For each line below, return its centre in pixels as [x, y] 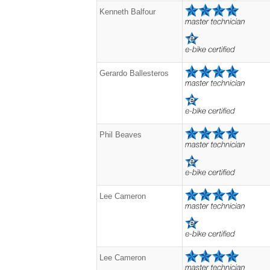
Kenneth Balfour [127, 12]
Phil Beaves [121, 135]
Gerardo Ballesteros [134, 73]
